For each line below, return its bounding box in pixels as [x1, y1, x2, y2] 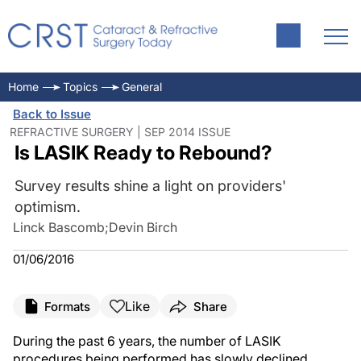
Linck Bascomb [13, 219, 105, 235]
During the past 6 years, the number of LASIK [13, 333, 281, 349]
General [122, 80, 162, 93]
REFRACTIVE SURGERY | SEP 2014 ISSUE [10, 125, 230, 139]
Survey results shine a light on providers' [14, 177, 286, 194]
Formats [44, 298, 90, 314]
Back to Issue [13, 106, 91, 122]
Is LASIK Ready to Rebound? [14, 141, 272, 164]
